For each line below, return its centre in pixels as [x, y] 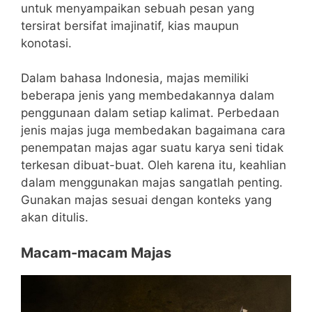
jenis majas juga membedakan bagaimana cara [153, 130]
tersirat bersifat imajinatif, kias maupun [130, 25]
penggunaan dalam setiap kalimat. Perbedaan [150, 113]
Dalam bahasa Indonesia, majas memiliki [135, 78]
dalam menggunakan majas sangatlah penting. [152, 182]
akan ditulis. [55, 217]
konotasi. [46, 43]
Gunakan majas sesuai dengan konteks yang [146, 200]
